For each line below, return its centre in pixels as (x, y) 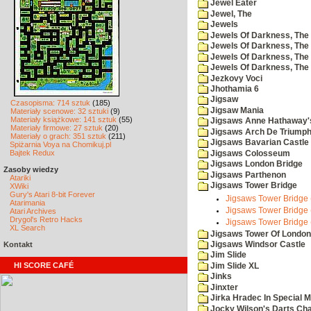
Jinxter (223, 287)
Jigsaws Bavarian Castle (259, 143)
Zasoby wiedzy (31, 169)
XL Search (27, 228)
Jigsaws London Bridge (255, 164)
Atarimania (27, 203)
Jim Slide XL (234, 266)
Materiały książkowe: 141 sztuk (64, 119)
